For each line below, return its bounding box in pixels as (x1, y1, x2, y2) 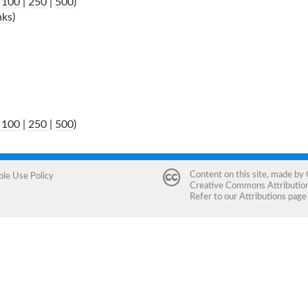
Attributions (239, 192, 286, 201)
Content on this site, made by (189, 170, 306, 179)
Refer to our (189, 192, 239, 201)
